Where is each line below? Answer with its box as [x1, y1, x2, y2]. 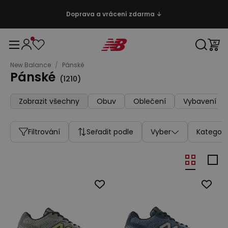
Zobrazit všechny [19, 96, 79, 106]
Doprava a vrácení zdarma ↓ [66, 10, 162, 18]
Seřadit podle [87, 127, 133, 137]
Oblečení [133, 96, 166, 106]
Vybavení [183, 96, 216, 106]
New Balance [10, 61, 51, 69]
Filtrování [28, 127, 60, 137]
